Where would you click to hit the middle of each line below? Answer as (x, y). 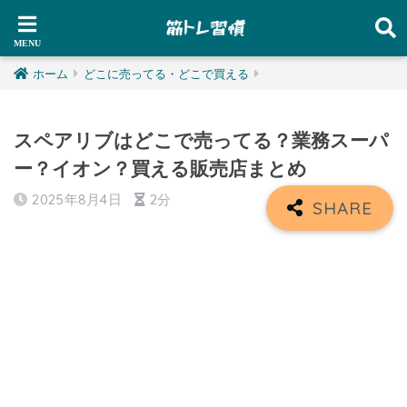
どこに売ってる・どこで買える (166, 74)
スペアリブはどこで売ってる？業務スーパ (201, 140)
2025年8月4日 (77, 199)
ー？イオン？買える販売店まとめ (160, 169)
